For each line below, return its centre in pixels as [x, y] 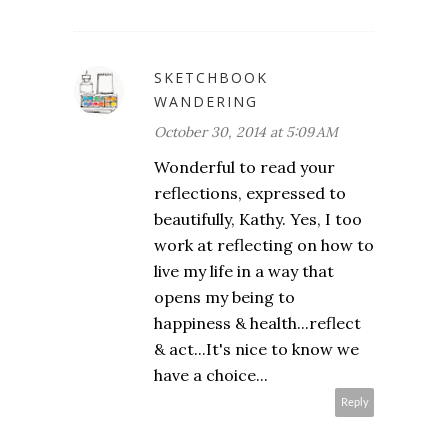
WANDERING [206, 102]
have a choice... [211, 375]
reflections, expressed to [250, 193]
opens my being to [224, 297]
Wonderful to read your [244, 167]
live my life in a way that [244, 271]
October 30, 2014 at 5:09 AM [246, 132]
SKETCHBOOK [211, 78]
